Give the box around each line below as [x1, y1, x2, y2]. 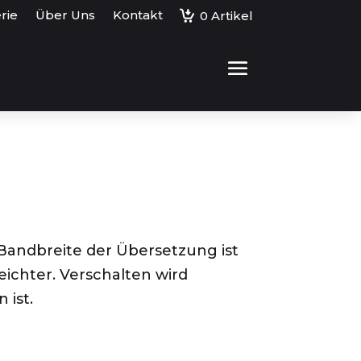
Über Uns [35, 7, 95, 23]
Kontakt [112, 7, 163, 23]
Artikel [210, 8, 253, 23]
